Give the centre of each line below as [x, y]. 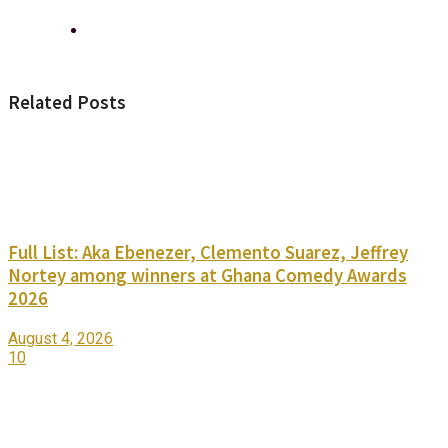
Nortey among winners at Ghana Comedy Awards [207, 276]
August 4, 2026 [60, 338]
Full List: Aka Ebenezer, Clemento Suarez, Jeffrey [208, 253]
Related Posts [67, 102]
